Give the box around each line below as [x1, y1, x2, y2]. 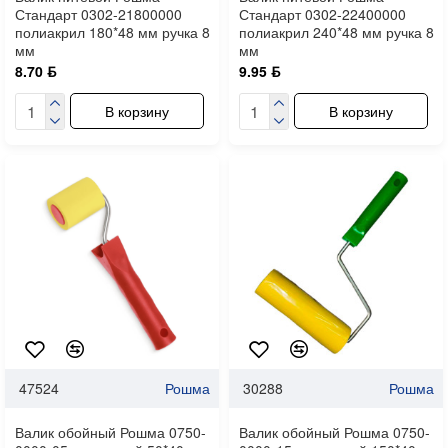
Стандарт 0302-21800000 [15, 3, 182, 24]
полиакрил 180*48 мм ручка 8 [15, 21, 210, 42]
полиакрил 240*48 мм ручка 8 [238, 21, 434, 42]
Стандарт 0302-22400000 [238, 3, 406, 24]
